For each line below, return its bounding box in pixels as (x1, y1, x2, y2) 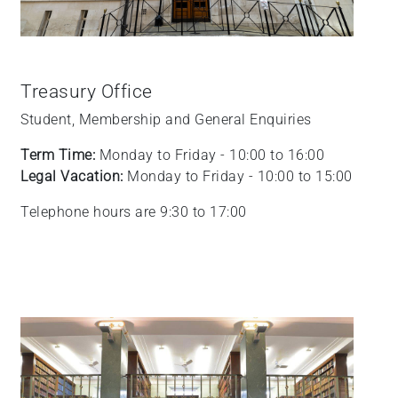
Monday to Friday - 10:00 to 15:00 (127, 168, 353, 186)
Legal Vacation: (20, 168, 127, 186)
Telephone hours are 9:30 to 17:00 (20, 203, 247, 221)
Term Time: (20, 147, 99, 164)
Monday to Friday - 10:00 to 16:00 (99, 147, 324, 164)
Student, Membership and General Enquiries (20, 111, 312, 129)
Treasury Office (20, 81, 153, 103)
